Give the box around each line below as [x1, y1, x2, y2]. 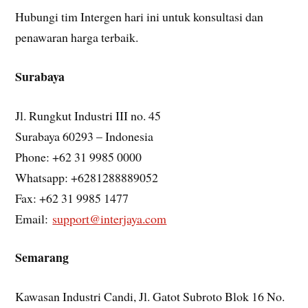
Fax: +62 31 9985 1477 [15, 189, 129, 206]
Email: [15, 210, 53, 227]
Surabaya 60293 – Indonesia [15, 127, 154, 144]
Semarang [15, 248, 69, 267]
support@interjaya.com [52, 210, 167, 227]
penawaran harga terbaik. [15, 29, 139, 46]
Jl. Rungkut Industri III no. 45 [15, 107, 162, 124]
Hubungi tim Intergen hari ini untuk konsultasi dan [15, 8, 264, 25]
